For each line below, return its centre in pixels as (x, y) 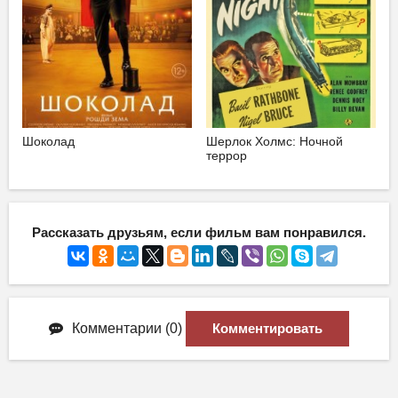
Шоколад (48, 141)
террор (226, 155)
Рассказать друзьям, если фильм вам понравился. (199, 233)
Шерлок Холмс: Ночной (274, 141)
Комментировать (267, 329)
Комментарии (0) (127, 329)
